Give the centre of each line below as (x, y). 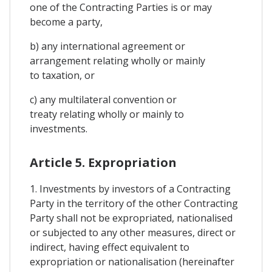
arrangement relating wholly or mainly (117, 60)
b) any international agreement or (107, 46)
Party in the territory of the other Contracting (134, 203)
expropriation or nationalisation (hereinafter (132, 261)
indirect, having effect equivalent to (110, 247)
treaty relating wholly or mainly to (107, 114)
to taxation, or (62, 75)
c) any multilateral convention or (103, 99)
